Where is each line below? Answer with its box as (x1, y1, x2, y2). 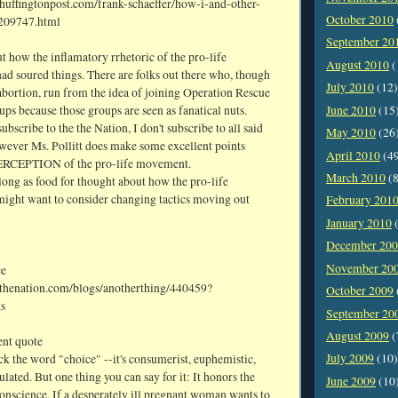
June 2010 (326, 101, 376, 118)
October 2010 (326, 12, 394, 28)
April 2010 (326, 147, 380, 163)
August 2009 (326, 327, 389, 344)
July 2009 (326, 350, 374, 367)
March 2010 (326, 169, 386, 186)
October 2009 (326, 283, 394, 299)
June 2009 (326, 372, 376, 389)
